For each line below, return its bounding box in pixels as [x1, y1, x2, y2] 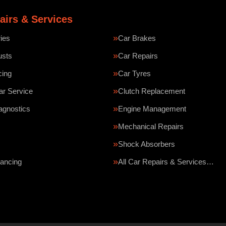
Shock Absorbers [118, 140, 175, 148]
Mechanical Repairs [118, 122, 184, 131]
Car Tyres [118, 69, 151, 78]
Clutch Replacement [118, 87, 185, 95]
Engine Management [118, 104, 186, 113]
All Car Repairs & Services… [118, 157, 214, 166]
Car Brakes [118, 34, 156, 42]
